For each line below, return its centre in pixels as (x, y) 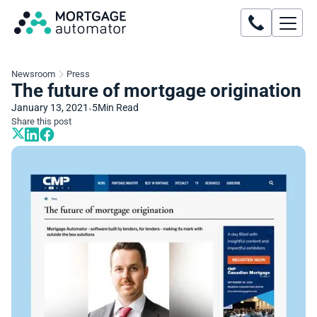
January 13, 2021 (50, 108)
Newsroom (33, 74)
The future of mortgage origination (156, 91)
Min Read (118, 108)
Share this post (41, 121)
